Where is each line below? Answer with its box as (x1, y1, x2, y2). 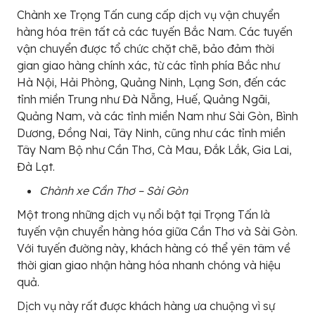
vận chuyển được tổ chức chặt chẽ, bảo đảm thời (17, 41, 274, 56)
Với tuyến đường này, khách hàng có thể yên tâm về (17, 241, 290, 255)
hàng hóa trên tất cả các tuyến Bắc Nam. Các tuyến (17, 25, 292, 39)
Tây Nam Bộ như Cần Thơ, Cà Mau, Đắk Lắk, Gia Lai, (17, 143, 292, 157)
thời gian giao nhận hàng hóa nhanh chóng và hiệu (17, 258, 281, 272)
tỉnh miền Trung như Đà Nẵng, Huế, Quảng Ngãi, (17, 92, 270, 106)
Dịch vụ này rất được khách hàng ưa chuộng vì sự (17, 299, 275, 313)
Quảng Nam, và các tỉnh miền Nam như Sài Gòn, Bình (17, 109, 298, 123)
